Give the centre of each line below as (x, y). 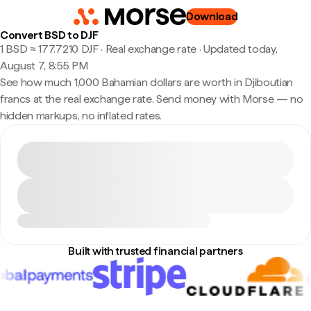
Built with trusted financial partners (155, 251)
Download (212, 16)
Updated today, (240, 49)
